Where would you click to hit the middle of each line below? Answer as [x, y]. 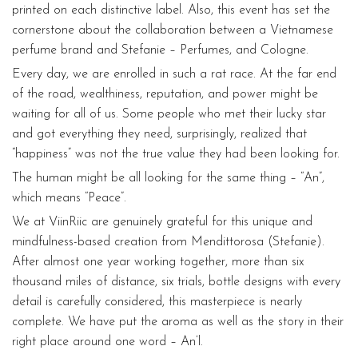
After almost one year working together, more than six [158, 262]
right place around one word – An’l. [107, 342]
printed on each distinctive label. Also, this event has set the [171, 10]
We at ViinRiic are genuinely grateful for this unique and [162, 222]
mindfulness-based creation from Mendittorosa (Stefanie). [168, 242]
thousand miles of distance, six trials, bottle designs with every [176, 282]
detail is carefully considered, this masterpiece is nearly [157, 302]
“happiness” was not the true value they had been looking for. [176, 154]
